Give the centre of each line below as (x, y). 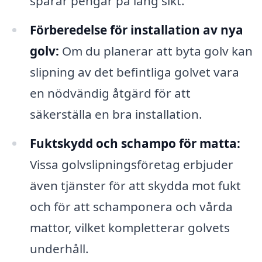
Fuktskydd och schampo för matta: (135, 143)
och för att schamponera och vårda (131, 206)
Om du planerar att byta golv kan (156, 51)
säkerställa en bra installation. (116, 114)
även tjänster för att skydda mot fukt (135, 185)
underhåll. (59, 248)
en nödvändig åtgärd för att (110, 93)
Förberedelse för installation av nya (136, 30)
